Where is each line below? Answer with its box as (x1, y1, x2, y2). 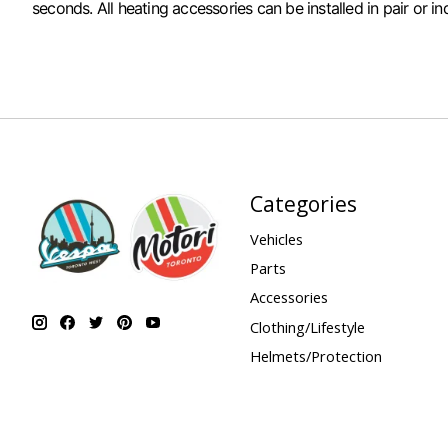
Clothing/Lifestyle (249, 316, 365, 337)
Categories (249, 188, 357, 218)
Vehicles (249, 229, 303, 250)
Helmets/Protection (249, 345, 382, 366)
